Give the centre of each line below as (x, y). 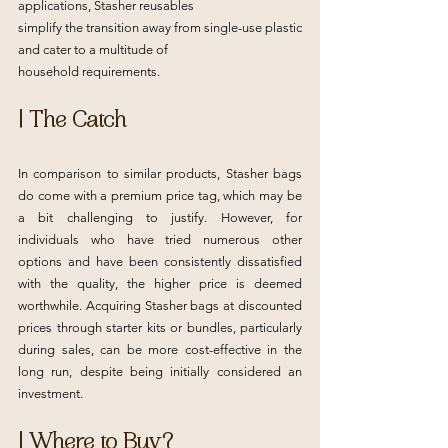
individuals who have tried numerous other (160, 239)
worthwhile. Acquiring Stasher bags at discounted (160, 305)
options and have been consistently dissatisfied (160, 261)
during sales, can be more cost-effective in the (160, 349)
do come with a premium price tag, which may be (160, 195)
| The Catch (72, 122)
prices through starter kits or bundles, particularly (160, 327)
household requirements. (89, 71)
